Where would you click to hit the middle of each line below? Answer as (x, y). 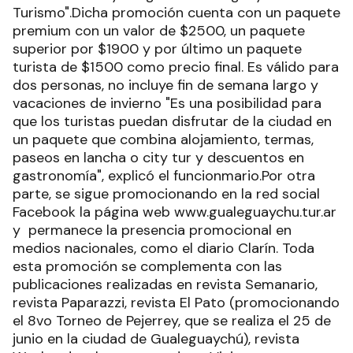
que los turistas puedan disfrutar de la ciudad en (172, 121)
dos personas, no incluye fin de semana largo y (165, 85)
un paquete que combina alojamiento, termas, (163, 139)
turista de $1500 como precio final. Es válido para (176, 67)
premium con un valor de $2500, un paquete (159, 30)
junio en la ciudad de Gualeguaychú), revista (156, 338)
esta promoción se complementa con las (147, 266)
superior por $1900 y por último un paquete (157, 48)
